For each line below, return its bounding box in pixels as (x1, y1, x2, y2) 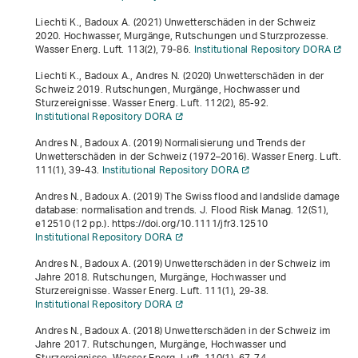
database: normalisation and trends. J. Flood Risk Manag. (35, 199, 297, 221)
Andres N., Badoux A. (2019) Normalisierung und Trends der (35, 132, 306, 154)
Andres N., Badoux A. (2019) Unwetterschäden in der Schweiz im (35, 253, 331, 275)
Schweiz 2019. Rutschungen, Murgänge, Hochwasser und (35, 78, 300, 101)
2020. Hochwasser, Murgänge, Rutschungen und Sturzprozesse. (35, 25, 329, 47)
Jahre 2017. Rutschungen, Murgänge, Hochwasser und (35, 333, 287, 356)
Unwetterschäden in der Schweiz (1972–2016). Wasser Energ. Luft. (35, 145, 341, 168)
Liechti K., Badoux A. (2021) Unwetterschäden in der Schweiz (35, 11, 316, 34)
